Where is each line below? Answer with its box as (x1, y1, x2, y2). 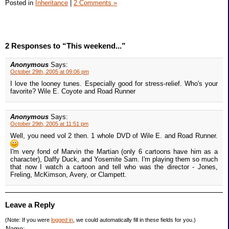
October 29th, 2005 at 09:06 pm (10, 68, 89, 75)
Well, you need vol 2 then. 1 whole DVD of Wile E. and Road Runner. (10, 132, 218, 140)
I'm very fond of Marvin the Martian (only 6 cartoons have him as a (10, 148, 218, 156)
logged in (51, 217, 73, 223)
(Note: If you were (5, 217, 51, 223)
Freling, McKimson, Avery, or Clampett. (10, 171, 127, 179)
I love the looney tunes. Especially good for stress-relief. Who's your (10, 80, 218, 88)
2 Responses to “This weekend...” (5, 41, 126, 51)
